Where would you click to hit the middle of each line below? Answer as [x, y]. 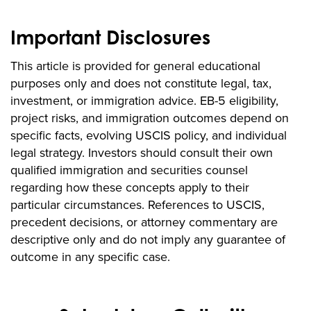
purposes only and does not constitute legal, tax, [141, 84]
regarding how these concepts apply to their [130, 188]
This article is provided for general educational [135, 66]
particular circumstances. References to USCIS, [137, 205]
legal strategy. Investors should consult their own [142, 153]
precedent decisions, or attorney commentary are [144, 222]
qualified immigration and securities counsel [129, 170]
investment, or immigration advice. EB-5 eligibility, [144, 101]
